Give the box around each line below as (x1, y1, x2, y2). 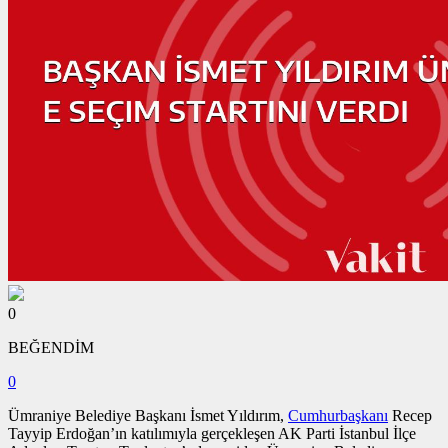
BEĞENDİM (8, 338, 94, 356)
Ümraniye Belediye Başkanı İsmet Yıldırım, (8, 406, 288, 424)
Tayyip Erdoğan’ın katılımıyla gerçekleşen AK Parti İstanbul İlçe (8, 424, 416, 442)
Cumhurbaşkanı (288, 406, 388, 424)
